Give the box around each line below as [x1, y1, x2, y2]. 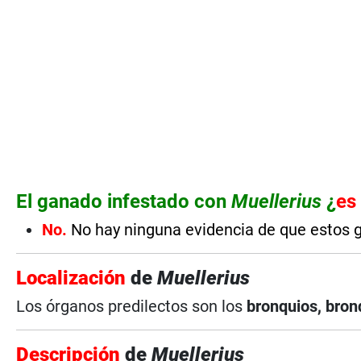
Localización [16, 266, 131, 289]
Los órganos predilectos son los [16, 296, 243, 316]
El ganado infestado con [16, 189, 227, 213]
